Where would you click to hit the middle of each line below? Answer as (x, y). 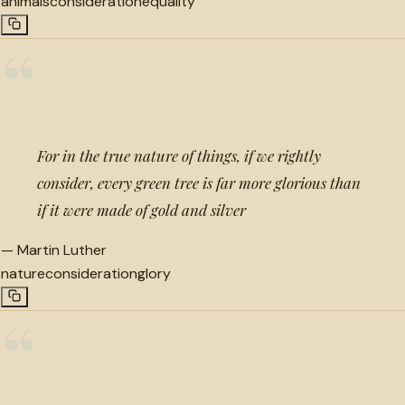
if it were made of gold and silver (141, 209)
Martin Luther (62, 250)
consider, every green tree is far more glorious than (199, 182)
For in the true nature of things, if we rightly (179, 155)
